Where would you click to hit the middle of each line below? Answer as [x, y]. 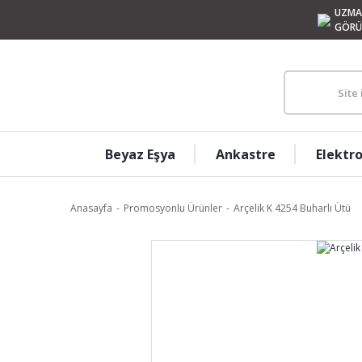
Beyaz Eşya [140, 154]
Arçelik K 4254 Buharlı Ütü [292, 208]
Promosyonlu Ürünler [173, 208]
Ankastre [245, 154]
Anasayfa [91, 208]
